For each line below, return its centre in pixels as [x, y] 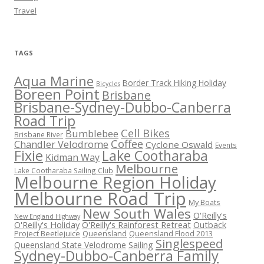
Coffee [127, 144]
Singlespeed [189, 244]
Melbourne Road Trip [100, 199]
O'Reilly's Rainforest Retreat [136, 225]
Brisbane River [39, 135]
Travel [25, 11]
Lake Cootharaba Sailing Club [64, 171]
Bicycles [108, 84]
